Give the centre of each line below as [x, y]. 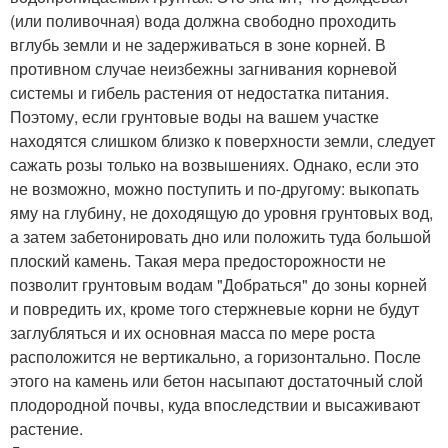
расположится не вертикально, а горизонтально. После [215, 357]
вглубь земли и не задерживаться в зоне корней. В [198, 45]
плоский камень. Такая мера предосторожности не [198, 261]
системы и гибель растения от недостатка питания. [199, 93]
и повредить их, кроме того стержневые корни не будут [214, 309]
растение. [46, 429]
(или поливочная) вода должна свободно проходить [203, 21]
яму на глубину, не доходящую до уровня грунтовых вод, [221, 213]
